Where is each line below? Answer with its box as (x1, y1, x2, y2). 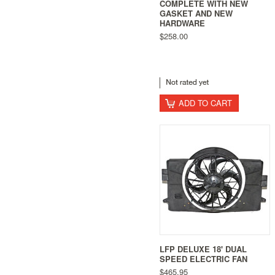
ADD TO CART (179, 96, 232, 109)
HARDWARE (160, 17, 205, 29)
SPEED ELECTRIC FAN (160, 252, 247, 265)
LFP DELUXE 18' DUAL (160, 242, 247, 255)
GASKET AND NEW (160, 7, 233, 20)
